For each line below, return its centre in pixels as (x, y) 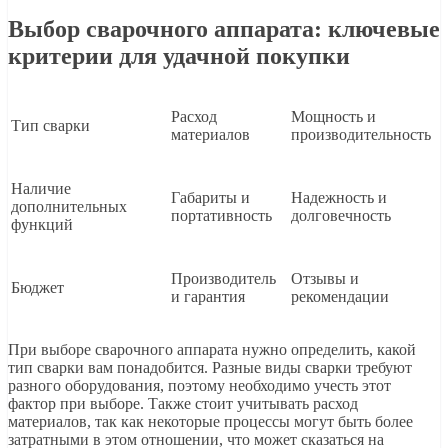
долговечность (341, 216)
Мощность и (333, 117)
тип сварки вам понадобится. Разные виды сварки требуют (210, 368)
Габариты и (210, 198)
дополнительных (69, 207)
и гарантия (208, 297)
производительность (361, 135)
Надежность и (339, 198)
